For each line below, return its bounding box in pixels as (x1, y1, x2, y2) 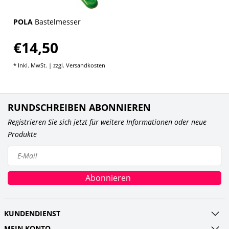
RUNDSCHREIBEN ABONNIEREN (8, 101, 151, 113)
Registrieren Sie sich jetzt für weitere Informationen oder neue (8, 117, 207, 127)
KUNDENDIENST (4, 208, 60, 218)
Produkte (8, 129, 37, 139)
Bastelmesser (34, 16, 81, 27)
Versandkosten (65, 61, 105, 69)
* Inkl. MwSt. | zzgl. (13, 61, 66, 69)
